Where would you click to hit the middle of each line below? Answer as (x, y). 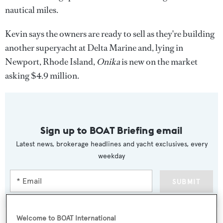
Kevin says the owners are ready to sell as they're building (110, 34)
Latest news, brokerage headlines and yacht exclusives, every (111, 144)
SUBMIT (186, 182)
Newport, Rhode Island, (51, 61)
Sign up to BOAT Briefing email (111, 130)
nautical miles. (32, 10)
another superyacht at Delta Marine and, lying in (94, 48)
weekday (111, 156)
